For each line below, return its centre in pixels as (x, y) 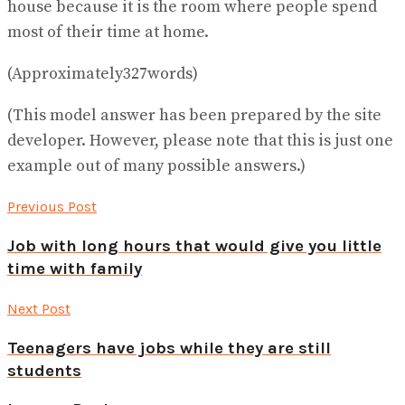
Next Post (39, 308)
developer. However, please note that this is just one (200, 141)
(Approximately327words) (103, 74)
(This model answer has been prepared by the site (194, 116)
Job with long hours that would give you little (194, 246)
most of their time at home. (108, 33)
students (44, 370)
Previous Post (52, 207)
